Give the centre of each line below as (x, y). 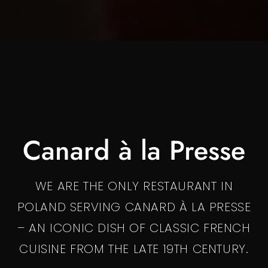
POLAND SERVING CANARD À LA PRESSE (134, 207)
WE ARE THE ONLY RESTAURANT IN (134, 186)
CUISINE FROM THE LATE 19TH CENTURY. (134, 249)
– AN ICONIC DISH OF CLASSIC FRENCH (134, 228)
